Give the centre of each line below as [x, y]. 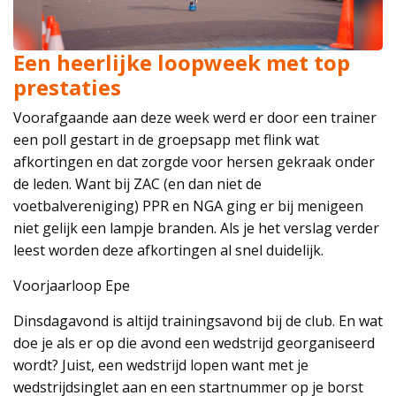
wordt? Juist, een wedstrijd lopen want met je [161, 366]
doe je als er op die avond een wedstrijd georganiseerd [194, 343]
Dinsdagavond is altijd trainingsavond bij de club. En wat [198, 321]
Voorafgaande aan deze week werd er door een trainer [195, 118]
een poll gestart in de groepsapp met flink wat [166, 140]
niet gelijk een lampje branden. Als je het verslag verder [196, 228]
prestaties [67, 88]
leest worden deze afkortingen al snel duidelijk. [168, 251]
